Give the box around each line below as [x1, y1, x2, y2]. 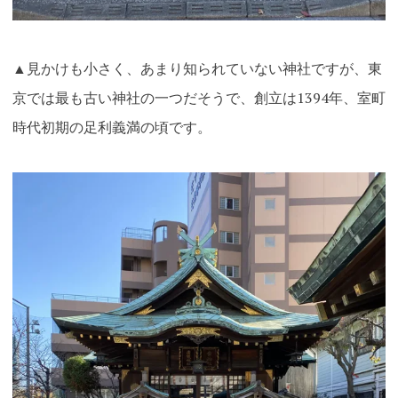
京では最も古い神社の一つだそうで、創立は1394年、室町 [12, 88, 386, 108]
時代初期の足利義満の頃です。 [12, 117, 211, 138]
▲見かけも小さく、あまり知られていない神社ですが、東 [12, 59, 382, 79]
